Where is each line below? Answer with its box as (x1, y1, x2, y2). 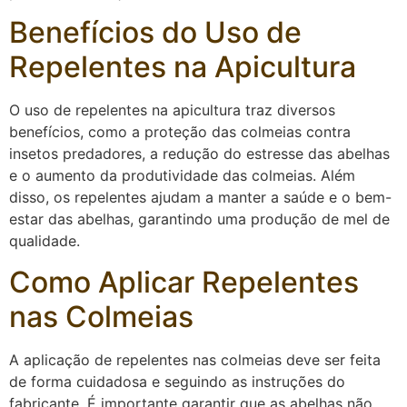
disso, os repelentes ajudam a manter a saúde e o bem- (9, 188, 392, 207)
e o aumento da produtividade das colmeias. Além (9, 166, 355, 185)
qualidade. (9, 232, 80, 251)
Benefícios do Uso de (9, 15, 302, 51)
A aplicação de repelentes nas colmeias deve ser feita (9, 350, 381, 369)
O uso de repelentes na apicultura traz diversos (9, 101, 335, 120)
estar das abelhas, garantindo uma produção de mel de (9, 210, 390, 229)
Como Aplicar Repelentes (9, 263, 359, 300)
